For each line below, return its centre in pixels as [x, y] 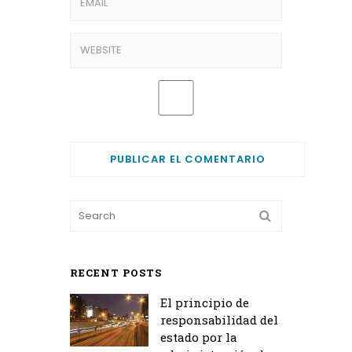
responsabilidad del [219, 319]
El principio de [205, 302]
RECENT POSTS [116, 272]
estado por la [199, 337]
